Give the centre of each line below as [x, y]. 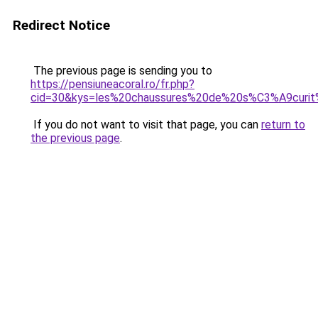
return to [283, 125]
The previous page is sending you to [121, 71]
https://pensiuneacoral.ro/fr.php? [113, 84]
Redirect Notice [61, 25]
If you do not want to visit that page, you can [146, 125]
